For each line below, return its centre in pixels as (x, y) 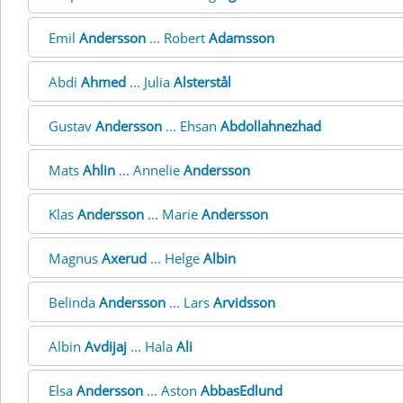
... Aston (172, 390)
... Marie (173, 214)
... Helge (175, 258)
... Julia (150, 82)
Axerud (124, 258)
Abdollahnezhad (271, 126)
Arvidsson (244, 302)
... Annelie (149, 170)
